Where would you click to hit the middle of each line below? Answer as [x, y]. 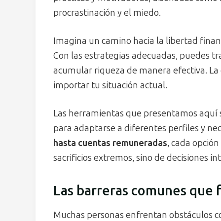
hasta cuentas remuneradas [110, 143]
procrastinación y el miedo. [107, 13]
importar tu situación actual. [110, 85]
